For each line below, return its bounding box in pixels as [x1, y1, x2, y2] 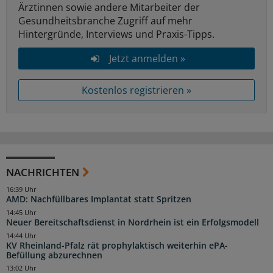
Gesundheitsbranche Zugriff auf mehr [18, 14, 193, 28]
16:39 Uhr [6, 185, 37, 194]
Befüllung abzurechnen [6, 249, 102, 261]
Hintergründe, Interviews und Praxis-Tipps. [18, 27, 214, 41]
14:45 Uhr [6, 208, 37, 217]
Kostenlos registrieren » [82, 83, 191, 97]
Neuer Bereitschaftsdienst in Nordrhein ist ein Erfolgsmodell [6, 216, 259, 228]
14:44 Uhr [6, 231, 37, 240]
